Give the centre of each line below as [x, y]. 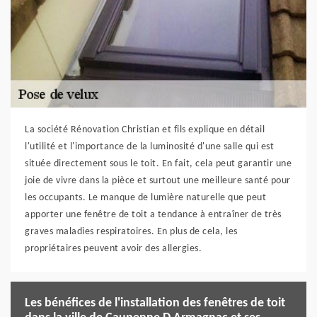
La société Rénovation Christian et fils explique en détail [145, 129]
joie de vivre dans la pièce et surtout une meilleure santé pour [158, 180]
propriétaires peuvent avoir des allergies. [113, 248]
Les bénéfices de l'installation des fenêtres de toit [155, 303]
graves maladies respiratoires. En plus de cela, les [131, 231]
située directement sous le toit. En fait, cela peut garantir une [158, 163]
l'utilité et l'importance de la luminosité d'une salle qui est [149, 146]
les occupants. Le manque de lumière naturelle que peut [145, 197]
